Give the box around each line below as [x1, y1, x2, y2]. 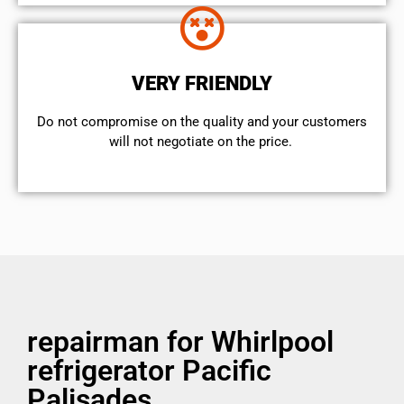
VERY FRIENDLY [132, 72, 272, 96]
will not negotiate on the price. [108, 133, 296, 151]
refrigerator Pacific [27, 353, 271, 388]
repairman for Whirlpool [27, 324, 334, 359]
